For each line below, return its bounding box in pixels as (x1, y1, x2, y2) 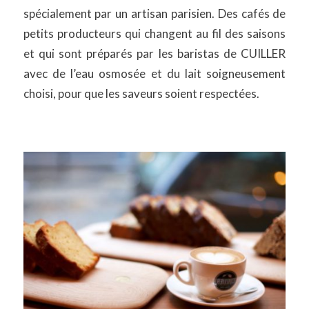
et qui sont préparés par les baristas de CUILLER (23, 46, 286, 61)
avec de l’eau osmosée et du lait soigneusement (23, 66, 286, 81)
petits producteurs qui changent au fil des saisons (23, 26, 286, 41)
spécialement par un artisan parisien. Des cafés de (23, 6, 286, 21)
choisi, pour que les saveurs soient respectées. (23, 86, 259, 101)
